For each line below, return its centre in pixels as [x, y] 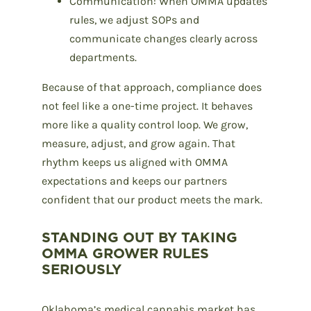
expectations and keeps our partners [134, 180]
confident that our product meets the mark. [152, 199]
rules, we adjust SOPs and [134, 19]
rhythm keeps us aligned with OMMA [135, 162]
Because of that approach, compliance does [152, 87]
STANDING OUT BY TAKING [140, 237]
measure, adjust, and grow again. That [138, 143]
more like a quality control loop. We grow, [145, 124]
